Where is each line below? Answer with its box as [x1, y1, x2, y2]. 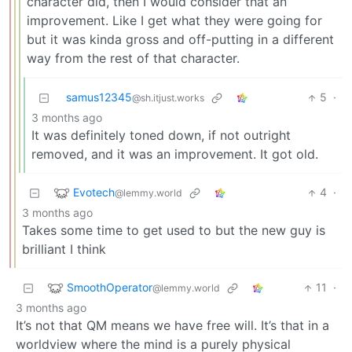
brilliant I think [22, 241, 106, 258]
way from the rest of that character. [27, 50, 240, 67]
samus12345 [66, 90, 132, 104]
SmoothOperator [67, 280, 152, 294]
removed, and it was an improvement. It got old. [31, 146, 318, 163]
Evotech [73, 185, 115, 199]
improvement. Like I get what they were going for [27, 13, 322, 29]
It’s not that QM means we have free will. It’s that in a [16, 317, 329, 334]
